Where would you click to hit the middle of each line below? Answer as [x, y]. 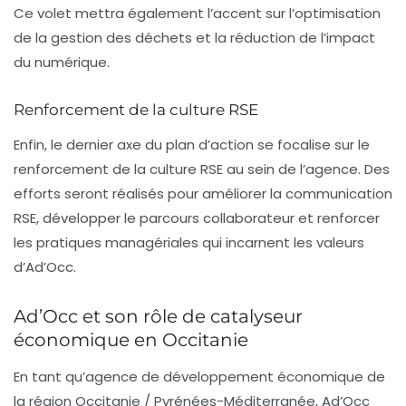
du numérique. [62, 62]
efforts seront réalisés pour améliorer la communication [203, 193]
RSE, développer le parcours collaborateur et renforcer [197, 217]
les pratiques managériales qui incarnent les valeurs [189, 242]
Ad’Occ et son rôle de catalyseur [158, 316]
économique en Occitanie [131, 339]
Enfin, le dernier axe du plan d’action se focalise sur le [192, 144]
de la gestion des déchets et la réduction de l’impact [194, 37]
